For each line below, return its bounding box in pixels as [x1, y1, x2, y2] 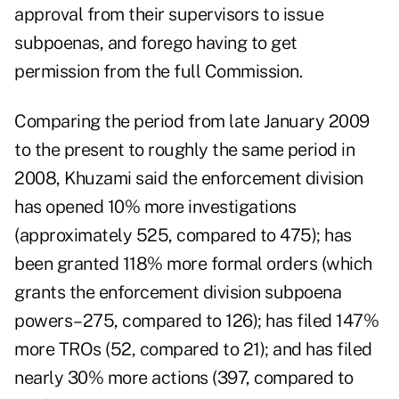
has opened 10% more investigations [14, 196, 296, 218]
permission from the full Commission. [14, 61, 302, 83]
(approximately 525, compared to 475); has [14, 224, 352, 247]
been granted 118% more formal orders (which [14, 253, 372, 275]
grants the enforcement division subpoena [14, 281, 341, 304]
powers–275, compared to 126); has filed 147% [14, 310, 379, 332]
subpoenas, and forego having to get [14, 32, 297, 54]
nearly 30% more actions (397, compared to [14, 367, 354, 389]
